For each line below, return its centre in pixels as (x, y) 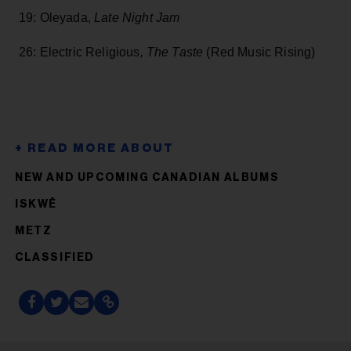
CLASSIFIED (55, 258)
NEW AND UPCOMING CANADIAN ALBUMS (147, 178)
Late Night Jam (137, 18)
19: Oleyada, (57, 18)
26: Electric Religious (80, 52)
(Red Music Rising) (261, 52)
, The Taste (173, 52)
